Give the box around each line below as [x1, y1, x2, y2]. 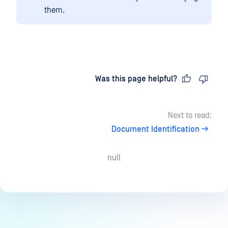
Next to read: [168, 111, 212, 121]
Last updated [24, 74, 76, 84]
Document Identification [111, 125, 199, 134]
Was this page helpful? [95, 74, 177, 84]
